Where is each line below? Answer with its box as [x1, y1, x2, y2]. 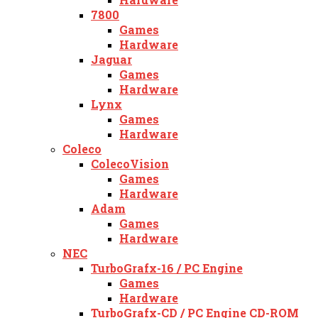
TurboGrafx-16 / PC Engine [91, 261, 243, 276]
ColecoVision [91, 156, 169, 172]
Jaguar [91, 52, 132, 67]
